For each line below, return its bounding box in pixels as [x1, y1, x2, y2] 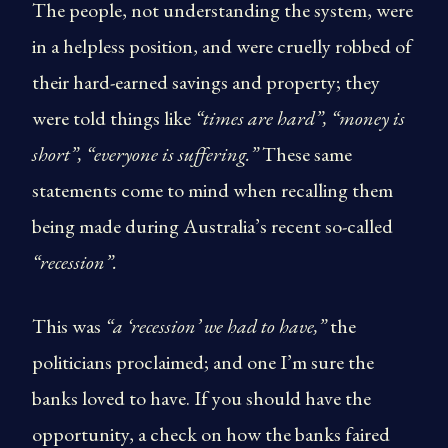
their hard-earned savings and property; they [32, 69, 380, 95]
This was [32, 313, 105, 339]
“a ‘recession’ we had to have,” [105, 313, 326, 339]
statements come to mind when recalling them [32, 177, 393, 203]
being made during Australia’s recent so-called [32, 213, 393, 239]
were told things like [32, 105, 195, 131]
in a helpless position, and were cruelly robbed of [32, 33, 412, 59]
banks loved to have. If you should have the [32, 385, 371, 411]
